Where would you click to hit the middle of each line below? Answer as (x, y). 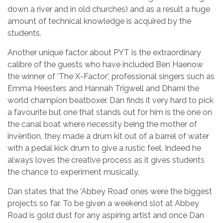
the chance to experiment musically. (73, 172)
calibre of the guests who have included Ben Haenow (105, 65)
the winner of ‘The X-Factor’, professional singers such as (111, 77)
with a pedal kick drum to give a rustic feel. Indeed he (104, 148)
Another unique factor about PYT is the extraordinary (104, 53)
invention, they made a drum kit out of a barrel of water (108, 136)
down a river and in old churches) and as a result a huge (109, 9)
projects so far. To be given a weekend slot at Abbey (103, 204)
